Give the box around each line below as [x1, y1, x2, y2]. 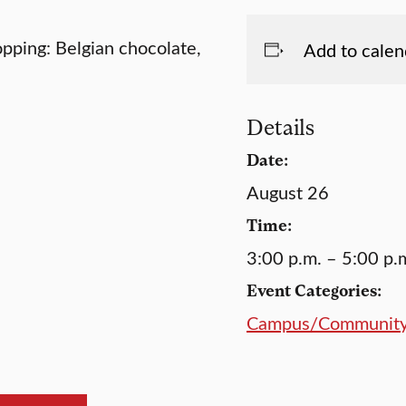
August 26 [246, 179, 329, 204]
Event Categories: [246, 279, 382, 300]
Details [246, 113, 314, 140]
